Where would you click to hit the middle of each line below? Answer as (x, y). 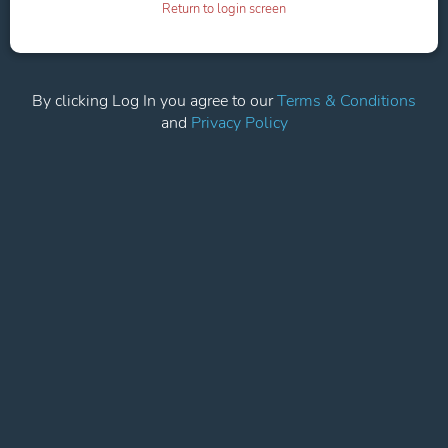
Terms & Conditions (346, 101)
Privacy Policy (239, 123)
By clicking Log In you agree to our (154, 101)
